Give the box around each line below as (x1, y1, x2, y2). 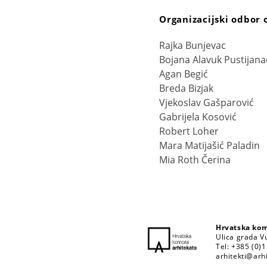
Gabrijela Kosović (159, 110, 237, 124)
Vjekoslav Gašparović (159, 96, 254, 110)
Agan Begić (159, 67, 208, 81)
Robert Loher (159, 125, 219, 138)
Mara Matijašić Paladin (159, 139, 260, 153)
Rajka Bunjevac (159, 39, 226, 52)
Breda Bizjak (159, 82, 213, 95)
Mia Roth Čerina (159, 153, 231, 167)
